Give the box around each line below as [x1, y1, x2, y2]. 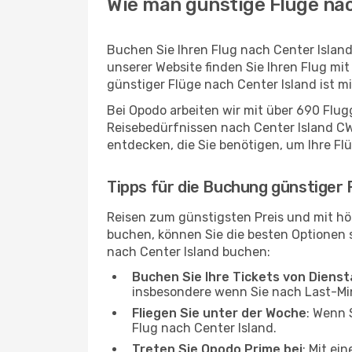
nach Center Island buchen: [107, 244, 270, 259]
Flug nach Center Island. [132, 321, 277, 335]
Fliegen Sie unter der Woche [132, 306, 306, 321]
